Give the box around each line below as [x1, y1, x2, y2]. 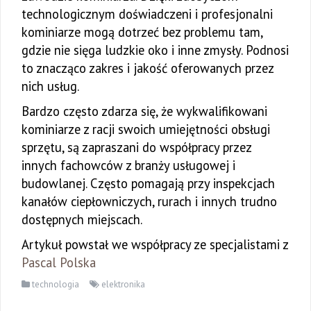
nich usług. [22, 78, 79, 95]
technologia [32, 278, 79, 291]
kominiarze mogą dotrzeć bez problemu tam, [22, 24, 262, 41]
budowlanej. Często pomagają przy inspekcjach [22, 175, 275, 192]
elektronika [101, 278, 145, 291]
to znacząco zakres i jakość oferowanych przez [22, 60, 274, 77]
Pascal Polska [22, 254, 96, 271]
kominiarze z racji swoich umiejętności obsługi [22, 121, 270, 138]
